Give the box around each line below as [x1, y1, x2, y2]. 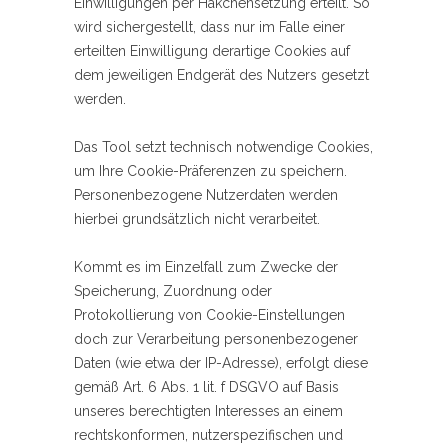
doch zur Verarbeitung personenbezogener [74, 331, 358, 348]
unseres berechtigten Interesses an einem [74, 403, 343, 420]
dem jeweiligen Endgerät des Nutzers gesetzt [74, 67, 369, 84]
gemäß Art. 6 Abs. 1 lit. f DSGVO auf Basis [74, 379, 339, 396]
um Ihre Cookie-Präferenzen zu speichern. [74, 163, 347, 180]
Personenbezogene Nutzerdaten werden [74, 187, 338, 204]
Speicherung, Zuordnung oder [74, 283, 272, 300]
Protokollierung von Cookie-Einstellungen [74, 307, 345, 324]
